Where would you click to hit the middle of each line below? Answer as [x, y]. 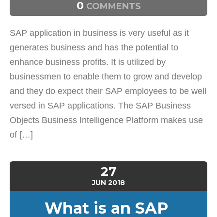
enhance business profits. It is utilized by [88, 62]
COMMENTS [112, 6]
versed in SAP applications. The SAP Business [100, 106]
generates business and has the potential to [94, 47]
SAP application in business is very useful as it [99, 33]
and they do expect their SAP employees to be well [108, 91]
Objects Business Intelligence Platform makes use [106, 120]
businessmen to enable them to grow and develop [106, 77]
